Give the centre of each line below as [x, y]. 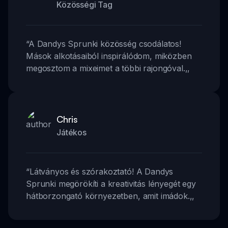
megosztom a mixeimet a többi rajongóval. [106, 68]
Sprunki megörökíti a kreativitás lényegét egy [111, 183]
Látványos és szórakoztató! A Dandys [101, 171]
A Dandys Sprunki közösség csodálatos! [105, 44]
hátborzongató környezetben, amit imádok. [108, 196]
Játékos [72, 132]
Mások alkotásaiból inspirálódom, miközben [109, 56]
